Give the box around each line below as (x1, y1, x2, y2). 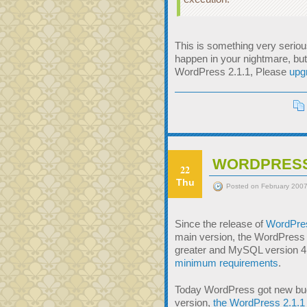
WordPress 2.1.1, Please (175, 66, 289, 77)
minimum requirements (175, 257, 278, 269)
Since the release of (175, 218, 266, 230)
